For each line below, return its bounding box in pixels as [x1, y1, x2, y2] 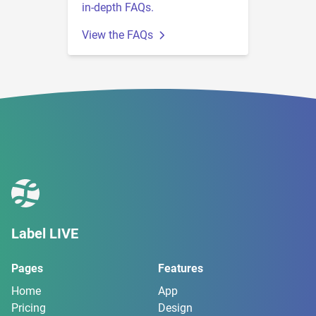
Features [158, 261, 203, 275]
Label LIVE [11, 224, 78, 242]
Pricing [11, 300, 46, 315]
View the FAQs [82, 28, 153, 42]
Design [158, 300, 193, 315]
